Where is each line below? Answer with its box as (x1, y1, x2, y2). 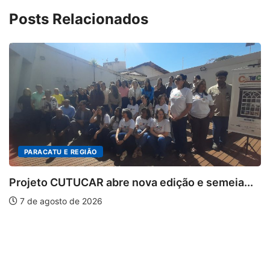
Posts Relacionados (9, 10, 148, 28)
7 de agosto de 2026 (17, 196, 102, 207)
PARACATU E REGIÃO (24, 148, 98, 157)
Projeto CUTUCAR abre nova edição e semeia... (9, 176, 253, 189)
